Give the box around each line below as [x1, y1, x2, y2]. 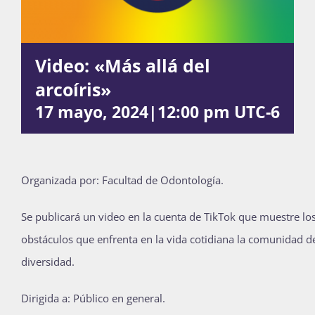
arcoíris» [35, 77, 111, 101]
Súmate [129, 270, 186, 290]
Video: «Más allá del [35, 53, 210, 77]
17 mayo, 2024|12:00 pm [35, 101, 230, 123]
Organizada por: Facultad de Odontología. [21, 172, 224, 187]
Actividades [116, 42, 199, 63]
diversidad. [21, 254, 75, 269]
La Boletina [118, 99, 197, 120]
